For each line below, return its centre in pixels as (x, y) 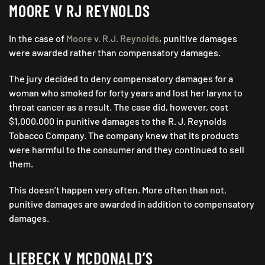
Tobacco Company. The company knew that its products (124, 135)
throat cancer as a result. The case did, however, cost (119, 107)
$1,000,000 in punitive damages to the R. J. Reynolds (118, 121)
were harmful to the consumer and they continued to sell (127, 150)
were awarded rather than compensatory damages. (115, 53)
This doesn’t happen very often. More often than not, (118, 190)
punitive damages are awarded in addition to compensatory (132, 204)
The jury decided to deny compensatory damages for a (121, 79)
